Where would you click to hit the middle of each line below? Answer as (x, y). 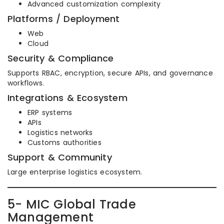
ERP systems (50, 112)
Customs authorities (64, 142)
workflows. (26, 83)
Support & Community (60, 157)
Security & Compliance (61, 58)
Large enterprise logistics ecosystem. (75, 172)
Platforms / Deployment (64, 19)
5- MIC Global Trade (72, 204)
